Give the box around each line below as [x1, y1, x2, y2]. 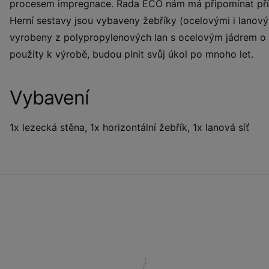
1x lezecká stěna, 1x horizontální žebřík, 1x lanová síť [10, 121, 252, 133]
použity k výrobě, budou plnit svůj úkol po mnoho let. [10, 47, 253, 60]
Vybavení [10, 85, 89, 109]
